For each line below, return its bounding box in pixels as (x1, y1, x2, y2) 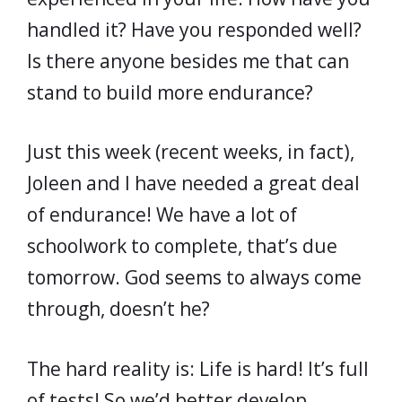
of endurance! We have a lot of (27, 202, 297, 227)
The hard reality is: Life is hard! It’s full (27, 355, 369, 381)
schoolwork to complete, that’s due (27, 233, 337, 258)
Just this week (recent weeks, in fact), (27, 139, 354, 164)
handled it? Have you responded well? (27, 16, 362, 42)
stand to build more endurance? (27, 79, 313, 105)
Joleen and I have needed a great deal (27, 170, 360, 196)
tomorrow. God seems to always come (27, 265, 362, 290)
